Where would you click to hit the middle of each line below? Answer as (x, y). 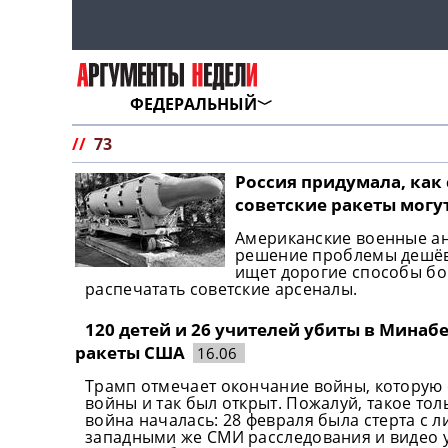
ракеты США (130, 352)
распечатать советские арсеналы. (221, 288)
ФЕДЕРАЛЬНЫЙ (193, 103)
